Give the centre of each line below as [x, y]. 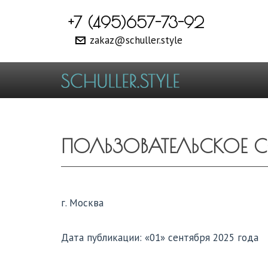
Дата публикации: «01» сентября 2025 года [160, 237]
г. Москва [82, 202]
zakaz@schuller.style [136, 40]
